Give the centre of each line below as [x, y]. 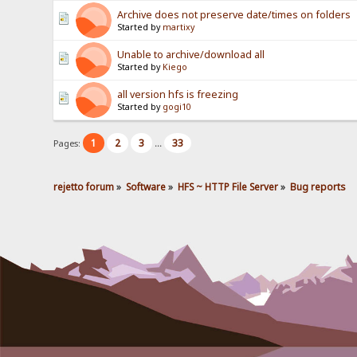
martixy [179, 27]
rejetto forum [84, 186]
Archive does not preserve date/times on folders [234, 15]
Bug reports [317, 186]
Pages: [69, 143]
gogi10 [177, 107]
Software [146, 186]
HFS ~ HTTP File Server [228, 186]
